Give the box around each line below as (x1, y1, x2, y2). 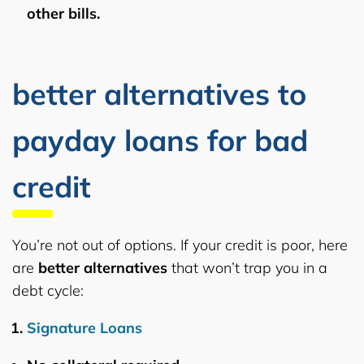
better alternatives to (12, 75, 306, 112)
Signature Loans (27, 318, 142, 337)
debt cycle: (12, 280, 84, 300)
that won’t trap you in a (167, 258, 327, 277)
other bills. (27, 3, 100, 23)
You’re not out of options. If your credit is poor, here (12, 235, 348, 254)
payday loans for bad (12, 121, 308, 158)
